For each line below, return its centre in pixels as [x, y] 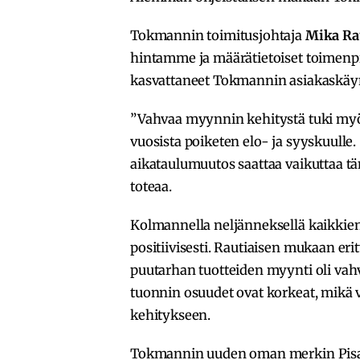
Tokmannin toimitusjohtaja [218, 35]
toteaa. [151, 186]
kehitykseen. [171, 315]
